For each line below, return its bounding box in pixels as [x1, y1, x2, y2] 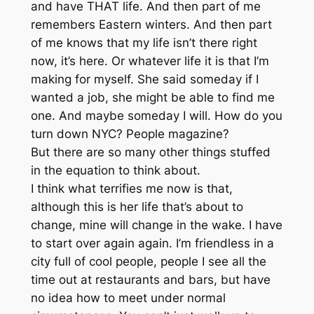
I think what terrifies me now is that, [30, 182, 233, 196]
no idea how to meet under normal [30, 291, 226, 306]
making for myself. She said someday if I [30, 72, 259, 87]
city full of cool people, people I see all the [30, 254, 266, 269]
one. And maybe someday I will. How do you [30, 109, 282, 123]
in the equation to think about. [30, 163, 200, 178]
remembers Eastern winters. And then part [30, 18, 272, 32]
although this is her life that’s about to [30, 200, 243, 214]
